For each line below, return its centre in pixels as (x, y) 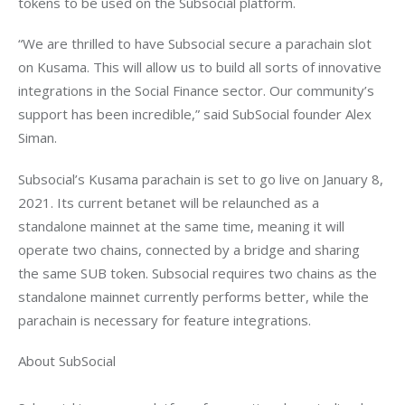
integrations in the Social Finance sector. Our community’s (198, 91)
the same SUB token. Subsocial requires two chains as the (199, 273)
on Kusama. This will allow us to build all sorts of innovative (202, 67)
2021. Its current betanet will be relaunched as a (170, 202)
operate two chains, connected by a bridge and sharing (191, 249)
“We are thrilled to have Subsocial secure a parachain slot (197, 44)
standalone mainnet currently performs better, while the (195, 296)
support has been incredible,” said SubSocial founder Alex (197, 114)
